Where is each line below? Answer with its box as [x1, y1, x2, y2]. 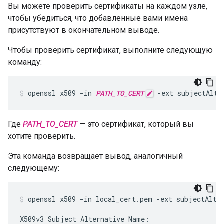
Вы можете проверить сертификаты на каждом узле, [8, 1, 207, 11]
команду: [8, 57, 42, 67]
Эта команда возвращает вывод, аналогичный [8, 151, 183, 161]
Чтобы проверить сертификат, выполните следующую [8, 45, 213, 55]
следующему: [8, 163, 59, 173]
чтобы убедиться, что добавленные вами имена [8, 13, 188, 23]
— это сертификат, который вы [77, 119, 194, 129]
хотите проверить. [8, 131, 75, 141]
